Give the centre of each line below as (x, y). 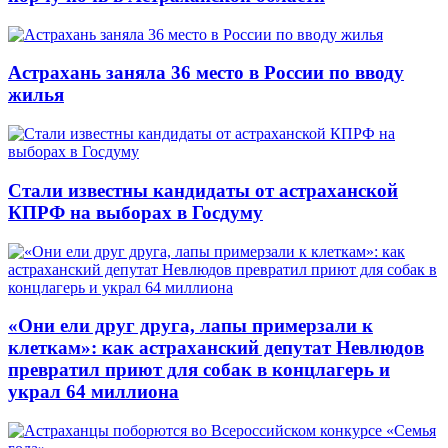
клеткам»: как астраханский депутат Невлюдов (216, 348)
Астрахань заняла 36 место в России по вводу (206, 73)
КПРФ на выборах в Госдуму (135, 212)
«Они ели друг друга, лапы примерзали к (190, 326)
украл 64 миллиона (93, 392)
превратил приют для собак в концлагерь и (199, 370)
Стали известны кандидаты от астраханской (203, 190)
